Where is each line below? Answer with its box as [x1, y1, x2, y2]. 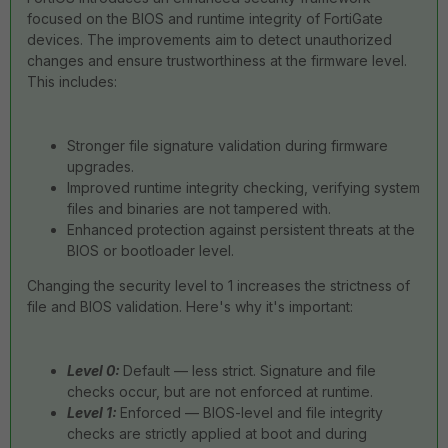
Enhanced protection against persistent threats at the [67, 221, 415, 238]
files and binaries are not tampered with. [67, 200, 331, 217]
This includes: [27, 73, 117, 90]
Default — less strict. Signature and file [123, 362, 376, 379]
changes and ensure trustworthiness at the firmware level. [27, 52, 407, 69]
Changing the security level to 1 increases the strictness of [27, 277, 410, 294]
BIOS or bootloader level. [67, 242, 234, 259]
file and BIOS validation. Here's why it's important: [27, 298, 353, 315]
